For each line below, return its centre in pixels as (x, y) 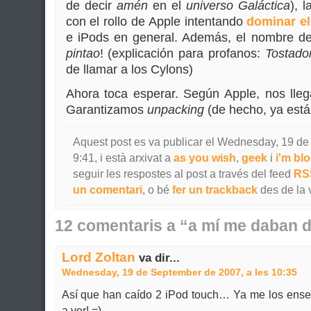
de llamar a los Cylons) (129, 69)
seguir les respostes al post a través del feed (183, 174)
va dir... (157, 258)
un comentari (107, 190)
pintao (83, 53)
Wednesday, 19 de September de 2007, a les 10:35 (179, 272)
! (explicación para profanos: (182, 53)
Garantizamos (106, 110)
